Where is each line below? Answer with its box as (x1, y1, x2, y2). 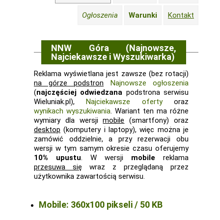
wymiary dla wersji (34, 116, 103, 125)
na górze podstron (34, 79, 104, 87)
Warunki (129, 11, 157, 20)
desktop (34, 125, 60, 134)
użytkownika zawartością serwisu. (34, 172, 145, 181)
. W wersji (81, 153, 131, 162)
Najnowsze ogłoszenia (110, 79, 189, 87)
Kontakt (168, 11, 194, 20)
